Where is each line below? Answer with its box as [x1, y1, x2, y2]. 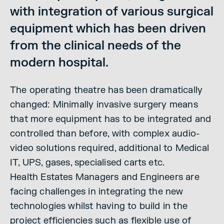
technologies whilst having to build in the [10, 200, 187, 212]
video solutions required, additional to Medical [10, 142, 209, 154]
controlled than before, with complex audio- [10, 127, 200, 139]
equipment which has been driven [10, 20, 206, 36]
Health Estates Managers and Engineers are [10, 171, 199, 183]
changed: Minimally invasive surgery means [10, 98, 198, 110]
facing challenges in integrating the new [10, 185, 183, 197]
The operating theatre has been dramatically [10, 84, 203, 96]
